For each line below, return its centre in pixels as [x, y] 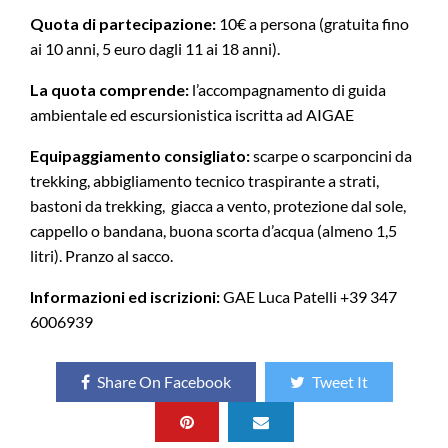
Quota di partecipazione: [124, 24]
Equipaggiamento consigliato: [140, 156]
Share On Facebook [163, 382]
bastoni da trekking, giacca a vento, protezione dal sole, [218, 206]
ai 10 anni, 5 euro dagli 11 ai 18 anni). [155, 49]
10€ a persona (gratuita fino [314, 24]
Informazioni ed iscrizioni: [125, 297]
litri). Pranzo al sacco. [101, 256]
